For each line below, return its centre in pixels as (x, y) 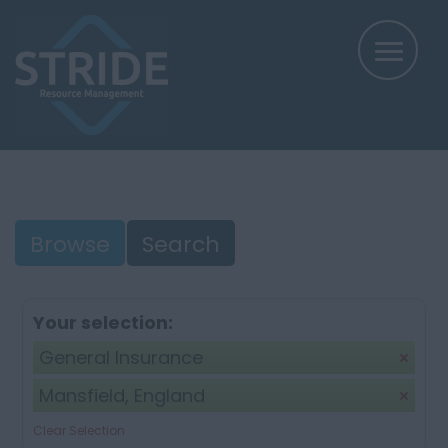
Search (181, 244)
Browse (70, 244)
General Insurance (121, 357)
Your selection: (103, 322)
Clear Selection (79, 430)
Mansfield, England (122, 395)
